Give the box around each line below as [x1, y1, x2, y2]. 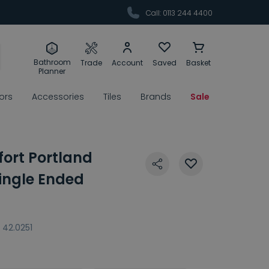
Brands [141, 91, 171, 103]
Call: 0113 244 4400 [144, 8, 213, 18]
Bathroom [33, 56, 71, 67]
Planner [38, 65, 66, 76]
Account [111, 57, 143, 68]
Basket [186, 57, 211, 68]
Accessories [32, 91, 84, 103]
